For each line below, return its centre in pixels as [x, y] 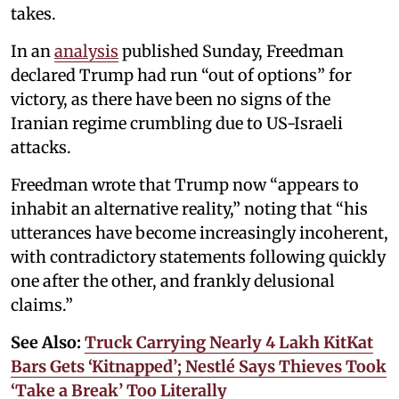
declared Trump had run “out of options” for [181, 75]
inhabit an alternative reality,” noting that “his [189, 208]
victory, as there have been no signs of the [171, 99]
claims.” [42, 305]
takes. [33, 13]
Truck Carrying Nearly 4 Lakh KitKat [229, 342]
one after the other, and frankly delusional [173, 281]
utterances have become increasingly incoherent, [199, 232]
